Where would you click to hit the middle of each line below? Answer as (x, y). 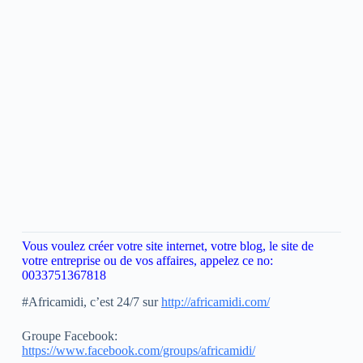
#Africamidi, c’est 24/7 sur (91, 302)
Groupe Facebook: (69, 336)
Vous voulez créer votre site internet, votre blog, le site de (167, 246)
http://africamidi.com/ (215, 302)
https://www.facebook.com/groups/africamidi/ (138, 351)
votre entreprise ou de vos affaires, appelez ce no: (147, 261)
